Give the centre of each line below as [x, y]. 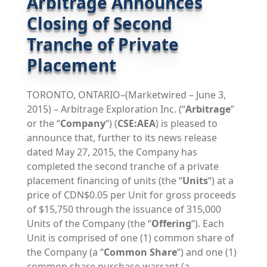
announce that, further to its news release [122, 137]
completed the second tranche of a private [122, 166]
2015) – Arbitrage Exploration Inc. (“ [106, 109]
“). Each [207, 223]
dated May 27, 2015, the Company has [112, 152]
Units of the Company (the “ [89, 223]
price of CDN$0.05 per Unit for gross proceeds [131, 195]
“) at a [221, 180]
